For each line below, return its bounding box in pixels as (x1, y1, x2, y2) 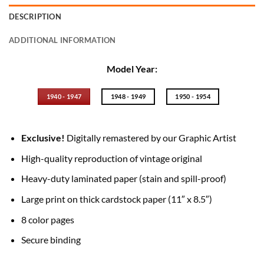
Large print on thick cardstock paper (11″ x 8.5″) (21, 193, 212, 204)
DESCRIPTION (9, 12, 61, 22)
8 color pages (21, 213, 74, 225)
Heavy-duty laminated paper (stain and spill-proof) (21, 173, 226, 184)
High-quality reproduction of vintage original (21, 152, 202, 164)
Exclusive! (21, 132, 65, 144)
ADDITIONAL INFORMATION (9, 35, 116, 45)
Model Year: (107, 63, 157, 75)
